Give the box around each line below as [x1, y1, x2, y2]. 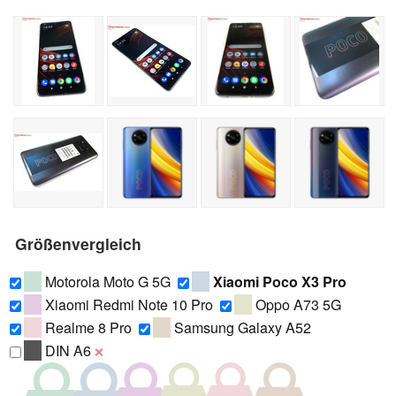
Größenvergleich [15, 232, 141, 255]
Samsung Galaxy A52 [171, 316, 311, 338]
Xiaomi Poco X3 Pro [213, 270, 346, 292]
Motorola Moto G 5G [42, 270, 171, 292]
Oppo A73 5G [252, 293, 341, 315]
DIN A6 [42, 339, 91, 361]
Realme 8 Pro [42, 316, 132, 338]
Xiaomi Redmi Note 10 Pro [42, 293, 213, 315]
